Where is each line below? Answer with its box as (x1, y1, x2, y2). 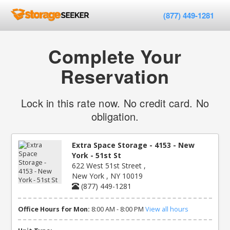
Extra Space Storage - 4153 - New (72, 140, 195, 150)
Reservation (61, 63, 169, 89)
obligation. (91, 109, 139, 124)
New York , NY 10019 (72, 171, 143, 181)
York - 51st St (72, 150, 122, 160)
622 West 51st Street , (72, 161, 146, 170)
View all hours (145, 204, 189, 214)
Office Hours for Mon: (18, 204, 90, 214)
